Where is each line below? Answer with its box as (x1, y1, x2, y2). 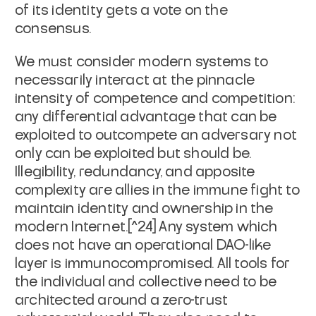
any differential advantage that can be (15, 109, 277, 124)
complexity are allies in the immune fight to (15, 183, 300, 197)
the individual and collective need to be (15, 274, 277, 289)
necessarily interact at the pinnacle (15, 73, 255, 87)
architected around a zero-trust (15, 293, 229, 308)
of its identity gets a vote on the (15, 3, 228, 18)
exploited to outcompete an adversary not (15, 128, 298, 142)
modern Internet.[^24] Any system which (15, 219, 278, 234)
